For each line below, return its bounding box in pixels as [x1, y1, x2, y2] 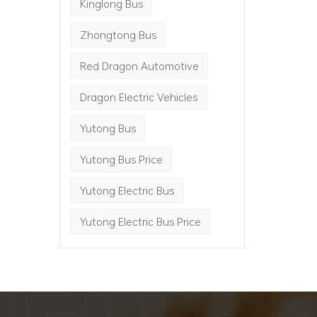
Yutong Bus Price [79, 151, 163, 168]
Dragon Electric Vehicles [79, 89, 197, 105]
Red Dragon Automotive [79, 58, 199, 74]
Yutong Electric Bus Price [79, 214, 201, 230]
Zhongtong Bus [79, 27, 156, 43]
